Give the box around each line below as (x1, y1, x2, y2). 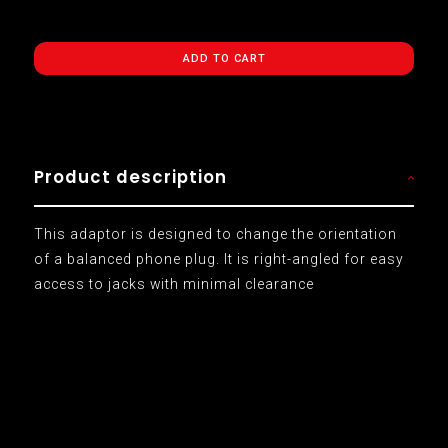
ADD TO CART (182, 51, 266, 65)
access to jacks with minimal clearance (33, 275, 314, 292)
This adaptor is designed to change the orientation (33, 225, 397, 242)
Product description (33, 164, 227, 189)
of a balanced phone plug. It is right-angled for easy (33, 250, 404, 267)
